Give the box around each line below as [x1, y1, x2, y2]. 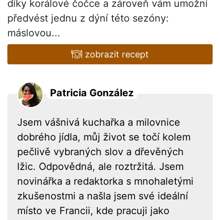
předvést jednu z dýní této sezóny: [7, 12, 169, 24]
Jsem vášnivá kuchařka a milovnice [17, 116, 180, 128]
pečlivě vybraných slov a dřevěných [17, 145, 184, 158]
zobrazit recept [82, 49, 149, 59]
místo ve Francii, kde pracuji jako [17, 204, 169, 217]
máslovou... [7, 27, 60, 39]
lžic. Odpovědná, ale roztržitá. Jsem [17, 160, 184, 172]
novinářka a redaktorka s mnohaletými [17, 175, 193, 187]
